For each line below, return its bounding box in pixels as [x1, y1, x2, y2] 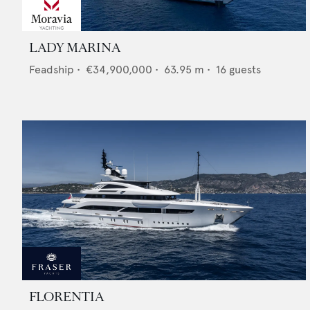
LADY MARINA [29, 39, 120, 57]
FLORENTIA [29, 289, 104, 306]
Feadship [29, 63, 74, 77]
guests [229, 63, 261, 77]
